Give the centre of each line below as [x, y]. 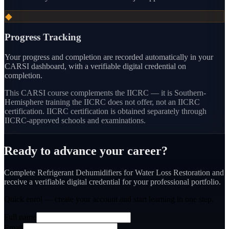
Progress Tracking [43, 37]
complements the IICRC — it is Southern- [138, 93]
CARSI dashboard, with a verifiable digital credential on [95, 66]
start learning [154, 199]
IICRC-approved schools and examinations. [75, 121]
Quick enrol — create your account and [69, 199]
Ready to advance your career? [86, 151]
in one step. [194, 199]
